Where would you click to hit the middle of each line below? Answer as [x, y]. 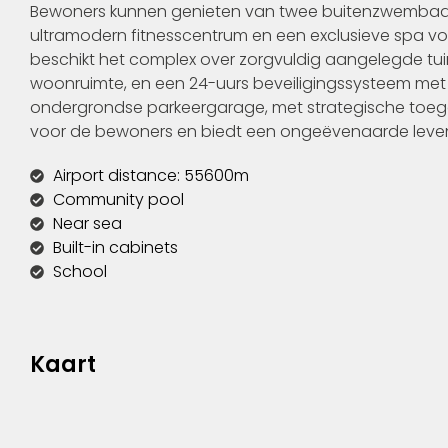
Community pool [118, 199]
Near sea [87, 223]
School [79, 271]
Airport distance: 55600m [150, 175]
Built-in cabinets [115, 247]
